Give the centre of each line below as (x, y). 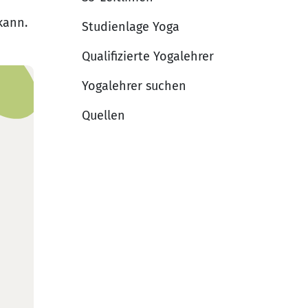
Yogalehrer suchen (134, 86)
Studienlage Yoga (131, 26)
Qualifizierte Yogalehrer (148, 56)
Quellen (103, 115)
